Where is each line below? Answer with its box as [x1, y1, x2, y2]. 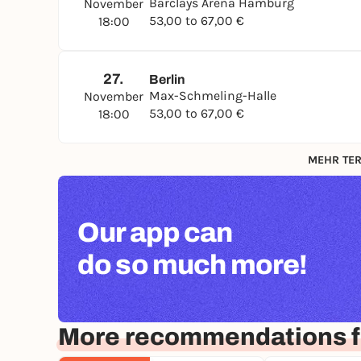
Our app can [77, 218, 233, 247]
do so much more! [77, 250, 308, 280]
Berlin [149, 73, 185, 86]
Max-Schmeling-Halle [149, 88, 276, 103]
